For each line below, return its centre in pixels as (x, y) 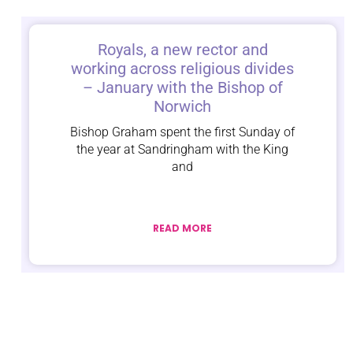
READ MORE (183, 229)
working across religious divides (183, 69)
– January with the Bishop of (182, 88)
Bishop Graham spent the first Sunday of (183, 132)
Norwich (183, 107)
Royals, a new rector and (182, 50)
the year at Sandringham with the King (183, 150)
